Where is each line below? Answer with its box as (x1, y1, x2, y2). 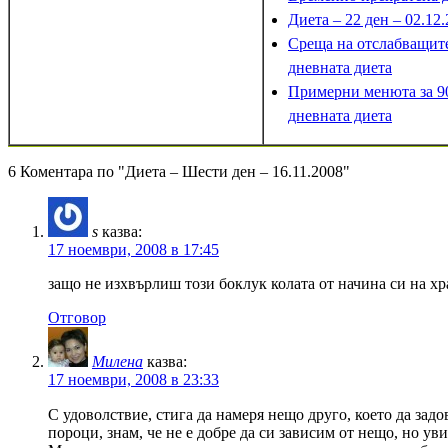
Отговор (48, 308, 106, 326)
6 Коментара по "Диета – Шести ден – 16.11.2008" (8, 162, 350, 180)
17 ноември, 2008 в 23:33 (48, 370, 219, 388)
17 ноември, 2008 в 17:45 (48, 240, 219, 258)
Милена (92, 352, 143, 370)
